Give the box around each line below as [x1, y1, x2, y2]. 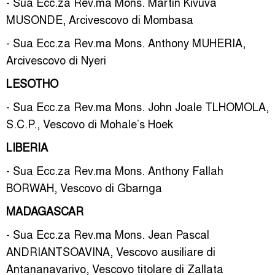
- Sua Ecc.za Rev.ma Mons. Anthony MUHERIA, [6, 34, 246, 50]
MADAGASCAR [6, 203, 83, 219]
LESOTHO [6, 75, 58, 91]
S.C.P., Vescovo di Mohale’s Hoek [6, 115, 173, 131]
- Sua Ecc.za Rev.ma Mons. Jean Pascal [6, 226, 209, 242]
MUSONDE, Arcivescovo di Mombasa [6, 11, 193, 27]
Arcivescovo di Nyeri [6, 52, 106, 68]
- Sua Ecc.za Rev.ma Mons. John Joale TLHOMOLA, [6, 98, 269, 114]
